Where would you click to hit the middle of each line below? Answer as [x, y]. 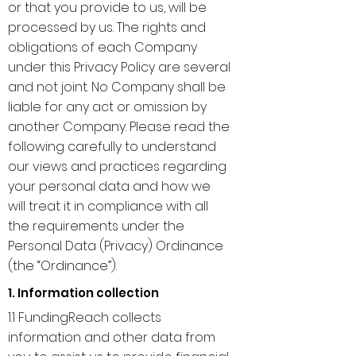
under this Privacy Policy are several [119, 67]
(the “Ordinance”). [62, 266]
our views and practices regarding [117, 166]
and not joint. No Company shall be [117, 87]
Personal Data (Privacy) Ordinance [116, 246]
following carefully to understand [112, 147]
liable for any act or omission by [107, 107]
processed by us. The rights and [107, 27]
